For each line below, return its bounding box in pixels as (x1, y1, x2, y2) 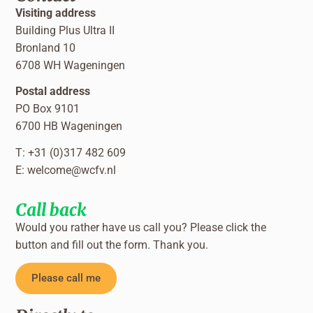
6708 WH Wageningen (15, 58, 126, 72)
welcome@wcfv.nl (27, 163, 117, 177)
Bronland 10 (15, 41, 76, 54)
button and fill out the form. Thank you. (15, 238, 209, 252)
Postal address (15, 85, 91, 99)
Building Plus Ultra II (15, 23, 115, 37)
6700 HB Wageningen (15, 119, 123, 133)
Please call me (31, 271, 101, 284)
